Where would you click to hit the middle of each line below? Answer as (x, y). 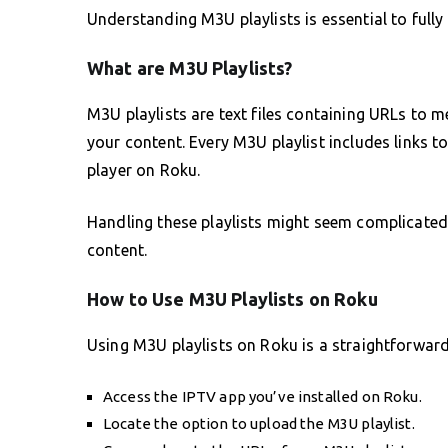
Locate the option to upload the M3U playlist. (259, 423)
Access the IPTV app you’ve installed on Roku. (262, 396)
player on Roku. (144, 169)
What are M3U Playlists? (190, 67)
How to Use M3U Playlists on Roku (232, 298)
